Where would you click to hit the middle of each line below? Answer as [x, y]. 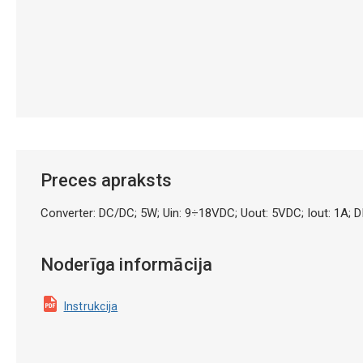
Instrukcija [91, 306]
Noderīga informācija [126, 264]
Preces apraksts [106, 180]
